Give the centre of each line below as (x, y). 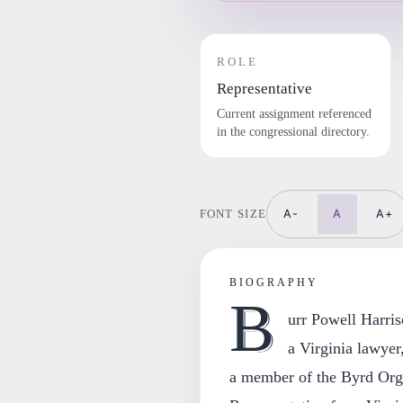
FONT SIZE (233, 214)
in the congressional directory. (293, 132)
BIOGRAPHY (273, 282)
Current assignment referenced (294, 114)
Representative (264, 89)
